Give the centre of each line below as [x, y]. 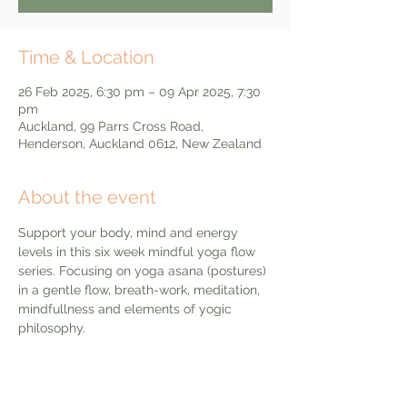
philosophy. [54, 328]
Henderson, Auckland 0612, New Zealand [140, 144]
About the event [87, 197]
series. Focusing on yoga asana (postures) [144, 271]
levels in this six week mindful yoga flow [139, 252]
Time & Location [86, 57]
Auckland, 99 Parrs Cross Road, [111, 126]
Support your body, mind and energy [130, 233]
